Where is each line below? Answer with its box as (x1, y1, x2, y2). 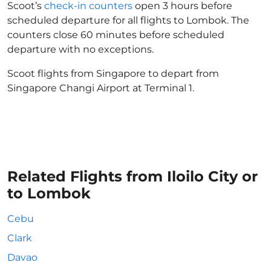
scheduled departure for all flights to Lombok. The (7, 15, 249, 26)
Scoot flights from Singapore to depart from (7, 68, 219, 79)
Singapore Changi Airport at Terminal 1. (7, 82, 194, 94)
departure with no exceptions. (7, 44, 154, 55)
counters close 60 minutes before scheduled (7, 29, 224, 41)
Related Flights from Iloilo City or (7, 168, 258, 185)
